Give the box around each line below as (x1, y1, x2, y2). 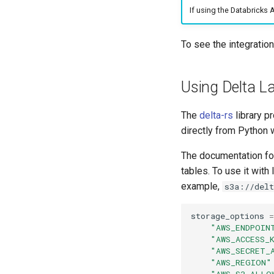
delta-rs (199, 109, 233, 122)
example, (181, 180, 222, 193)
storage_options (191, 210, 264, 221)
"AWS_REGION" (210, 256, 272, 268)
